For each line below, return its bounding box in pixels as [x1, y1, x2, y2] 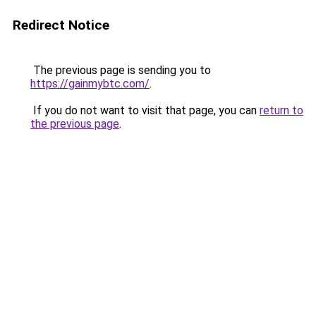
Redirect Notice [13, 17, 109, 33]
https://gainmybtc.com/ [30, 77, 150, 90]
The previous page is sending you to [30, 63, 211, 77]
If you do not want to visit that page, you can [30, 104, 260, 117]
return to [260, 104, 303, 117]
